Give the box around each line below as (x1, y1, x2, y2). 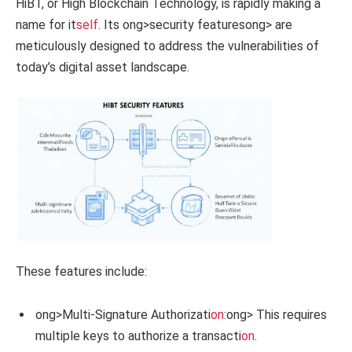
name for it (16, 17, 76, 32)
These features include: (16, 263, 147, 279)
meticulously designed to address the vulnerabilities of (16, 38, 319, 53)
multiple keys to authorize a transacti (35, 328, 241, 344)
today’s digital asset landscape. (16, 60, 189, 75)
